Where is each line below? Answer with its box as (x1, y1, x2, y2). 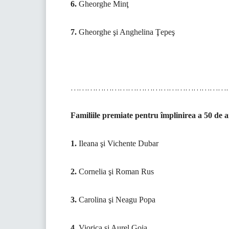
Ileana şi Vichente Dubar (77, 139, 158, 148)
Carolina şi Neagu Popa (77, 195, 155, 204)
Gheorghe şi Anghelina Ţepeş (79, 28, 175, 37)
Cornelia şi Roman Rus (77, 167, 154, 176)
